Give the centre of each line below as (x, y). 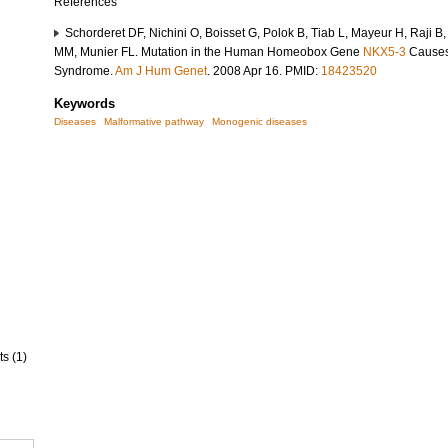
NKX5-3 (384, 52)
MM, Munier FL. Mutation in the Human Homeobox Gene (208, 52)
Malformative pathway (154, 121)
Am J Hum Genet (161, 71)
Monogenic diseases (259, 121)
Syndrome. (84, 71)
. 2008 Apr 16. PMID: (264, 71)
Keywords (84, 103)
